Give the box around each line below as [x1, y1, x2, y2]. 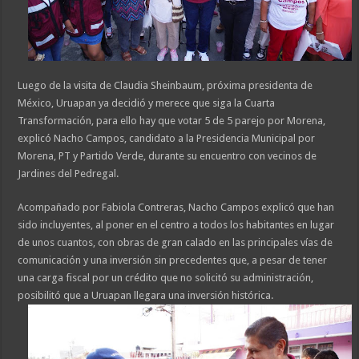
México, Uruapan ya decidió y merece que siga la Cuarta [18, 97, 276, 110]
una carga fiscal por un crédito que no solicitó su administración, [18, 272, 314, 284]
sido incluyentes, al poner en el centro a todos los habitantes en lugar [18, 219, 335, 232]
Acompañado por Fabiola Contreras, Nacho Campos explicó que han [18, 201, 335, 214]
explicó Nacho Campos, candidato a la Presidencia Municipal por [18, 132, 316, 145]
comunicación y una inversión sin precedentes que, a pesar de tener [18, 254, 328, 267]
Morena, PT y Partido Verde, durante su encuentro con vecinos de [18, 150, 317, 163]
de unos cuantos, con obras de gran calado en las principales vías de [18, 236, 333, 249]
